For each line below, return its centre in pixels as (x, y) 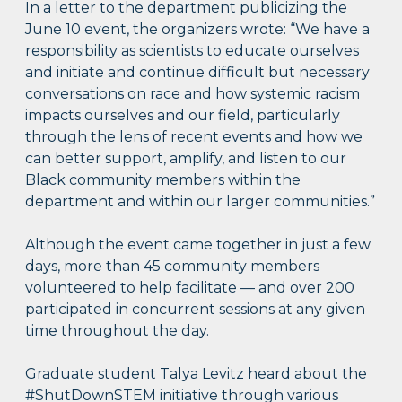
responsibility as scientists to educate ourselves (192, 51)
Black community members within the (163, 180)
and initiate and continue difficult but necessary (198, 73)
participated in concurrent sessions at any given (196, 310)
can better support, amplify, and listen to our (186, 159)
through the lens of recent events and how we (194, 137)
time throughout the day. (118, 331)
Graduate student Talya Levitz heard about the (197, 374)
